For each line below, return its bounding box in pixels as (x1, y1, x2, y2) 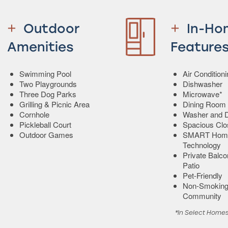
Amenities (7, 39, 74, 55)
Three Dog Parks (19, 88, 76, 99)
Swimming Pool (19, 68, 71, 79)
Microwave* (183, 88, 222, 99)
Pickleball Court (19, 119, 71, 130)
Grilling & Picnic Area (19, 98, 90, 109)
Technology (183, 139, 221, 150)
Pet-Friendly (183, 169, 222, 181)
